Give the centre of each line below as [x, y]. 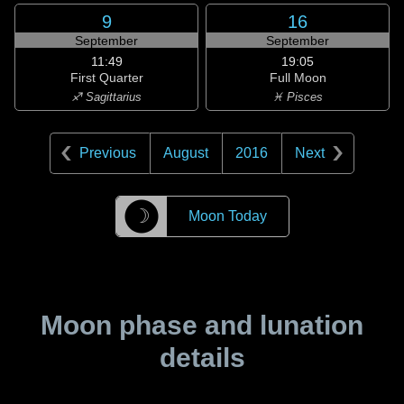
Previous [108, 153]
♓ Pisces [298, 97]
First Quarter [106, 78]
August [186, 153]
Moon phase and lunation [202, 325]
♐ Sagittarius [106, 97]
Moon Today [227, 216]
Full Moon [298, 78]
